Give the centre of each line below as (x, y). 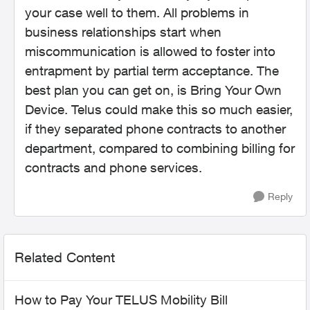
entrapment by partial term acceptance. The (152, 71)
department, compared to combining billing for (160, 148)
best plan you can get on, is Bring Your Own (153, 90)
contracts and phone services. (113, 167)
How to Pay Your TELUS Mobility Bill (121, 300)
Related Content (65, 257)
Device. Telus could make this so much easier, (159, 109)
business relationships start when (123, 32)
